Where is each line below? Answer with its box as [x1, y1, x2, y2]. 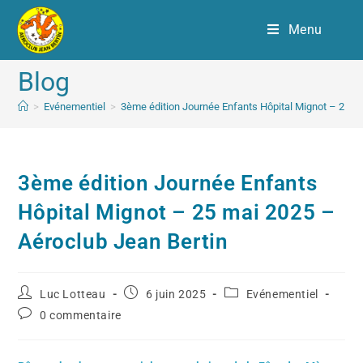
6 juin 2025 [145, 288, 207, 301]
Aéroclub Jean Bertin [18, 229, 228, 254]
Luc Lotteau [40, 288, 106, 301]
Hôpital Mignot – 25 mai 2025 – [18, 200, 335, 224]
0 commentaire [40, 309, 122, 322]
